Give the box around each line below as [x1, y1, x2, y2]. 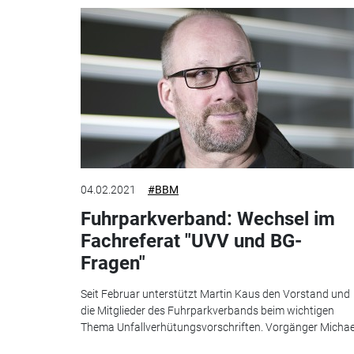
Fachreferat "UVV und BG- [81, 230, 302, 253]
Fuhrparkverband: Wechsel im [81, 208, 335, 231]
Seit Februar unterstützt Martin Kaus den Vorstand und [81, 287, 350, 300]
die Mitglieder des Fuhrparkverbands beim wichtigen [81, 303, 334, 317]
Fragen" [81, 252, 145, 275]
